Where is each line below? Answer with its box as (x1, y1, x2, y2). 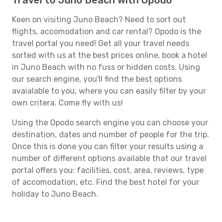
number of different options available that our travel (12, 154, 207, 163)
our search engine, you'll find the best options (12, 74, 182, 84)
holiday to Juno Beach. (12, 189, 98, 199)
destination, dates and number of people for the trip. (12, 130, 209, 139)
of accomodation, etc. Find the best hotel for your (12, 177, 199, 187)
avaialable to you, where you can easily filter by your (12, 86, 206, 96)
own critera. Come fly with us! (12, 98, 123, 108)
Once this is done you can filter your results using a (12, 142, 203, 151)
